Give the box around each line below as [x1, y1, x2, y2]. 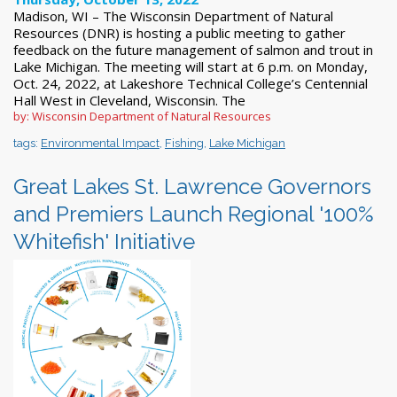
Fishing [165, 136, 204, 150]
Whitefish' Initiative [13, 228, 195, 254]
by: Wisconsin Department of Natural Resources [13, 107, 271, 124]
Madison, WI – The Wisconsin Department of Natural [13, 6, 333, 25]
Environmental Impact [41, 136, 160, 150]
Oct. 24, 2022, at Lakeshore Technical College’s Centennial [13, 74, 368, 92]
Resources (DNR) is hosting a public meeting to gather [13, 23, 346, 42]
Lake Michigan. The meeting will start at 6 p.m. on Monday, [13, 57, 368, 75]
